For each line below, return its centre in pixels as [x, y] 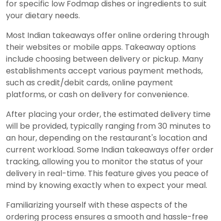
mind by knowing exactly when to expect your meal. [107, 185]
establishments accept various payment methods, [104, 71]
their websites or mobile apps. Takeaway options [101, 47]
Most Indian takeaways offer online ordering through [108, 36]
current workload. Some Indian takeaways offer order [110, 150]
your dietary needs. [43, 16]
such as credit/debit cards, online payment [90, 83]
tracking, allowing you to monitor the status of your [105, 162]
